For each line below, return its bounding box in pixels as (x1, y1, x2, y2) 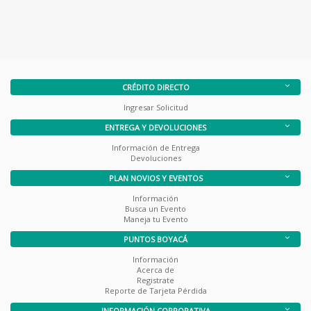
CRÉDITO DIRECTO (121, 81, 190, 92)
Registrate (137, 274, 174, 285)
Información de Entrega (111, 142, 200, 153)
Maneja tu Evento (123, 213, 188, 224)
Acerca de (137, 264, 174, 275)
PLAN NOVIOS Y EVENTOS (108, 172, 203, 183)
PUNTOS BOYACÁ (124, 233, 187, 244)
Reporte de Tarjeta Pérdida (104, 285, 207, 296)
